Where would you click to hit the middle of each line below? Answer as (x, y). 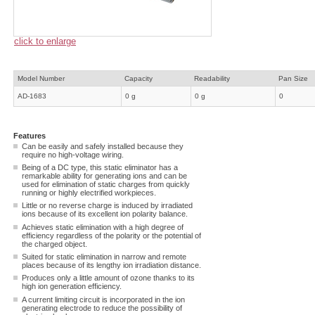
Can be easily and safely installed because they (103, 146)
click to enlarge (45, 41)
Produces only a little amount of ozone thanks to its (108, 278)
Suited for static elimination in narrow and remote (104, 257)
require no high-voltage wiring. (73, 154)
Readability (212, 79)
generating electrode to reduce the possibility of (102, 308)
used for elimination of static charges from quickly (106, 185)
